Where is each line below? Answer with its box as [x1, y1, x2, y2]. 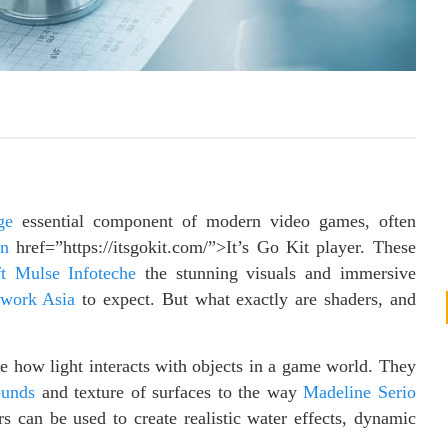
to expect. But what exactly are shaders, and [75, 289, 416, 310]
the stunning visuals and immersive [136, 263, 416, 284]
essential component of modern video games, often [12, 211, 416, 232]
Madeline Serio [303, 382, 416, 403]
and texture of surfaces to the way [35, 382, 304, 403]
